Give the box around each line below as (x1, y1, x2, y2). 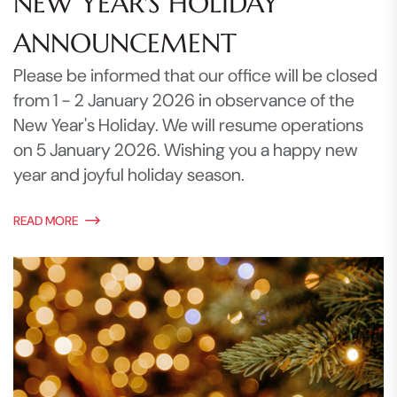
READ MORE (13, 213, 78, 230)
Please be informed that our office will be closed (13, 64, 378, 88)
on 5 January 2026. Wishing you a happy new (13, 138, 358, 162)
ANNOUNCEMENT (13, 27, 237, 60)
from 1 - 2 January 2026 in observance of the (13, 89, 354, 113)
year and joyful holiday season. (13, 163, 245, 187)
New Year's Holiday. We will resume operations (13, 113, 363, 137)
